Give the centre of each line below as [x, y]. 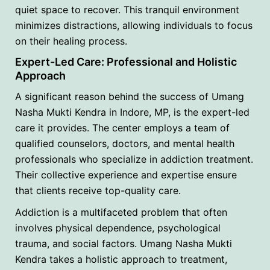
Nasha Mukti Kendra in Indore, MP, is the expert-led [132, 112]
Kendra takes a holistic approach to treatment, [121, 259]
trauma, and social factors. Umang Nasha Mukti [124, 243]
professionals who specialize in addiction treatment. [134, 159]
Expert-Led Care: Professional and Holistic [126, 61]
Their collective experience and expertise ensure [126, 174]
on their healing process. [71, 41]
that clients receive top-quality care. [98, 190]
